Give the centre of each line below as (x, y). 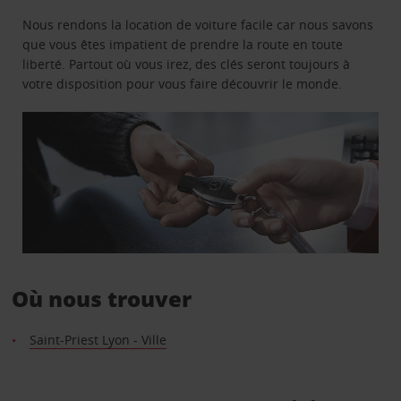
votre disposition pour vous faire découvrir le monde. (183, 83)
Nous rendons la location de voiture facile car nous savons (198, 24)
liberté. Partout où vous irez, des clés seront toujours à (187, 64)
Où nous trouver (101, 299)
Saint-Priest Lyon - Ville (98, 340)
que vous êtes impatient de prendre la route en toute (183, 44)
